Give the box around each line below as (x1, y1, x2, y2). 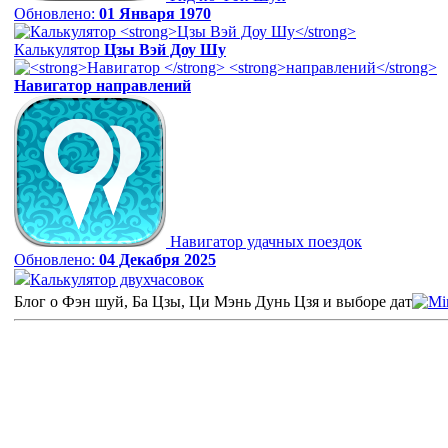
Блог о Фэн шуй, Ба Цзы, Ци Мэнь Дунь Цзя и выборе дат (14, 293, 412, 310)
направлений (96, 77, 191, 95)
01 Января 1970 (99, 5, 211, 23)
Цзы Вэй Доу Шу (104, 41, 226, 59)
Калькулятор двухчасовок (30, 271, 204, 289)
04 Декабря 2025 (99, 251, 216, 269)
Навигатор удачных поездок (170, 233, 362, 251)
